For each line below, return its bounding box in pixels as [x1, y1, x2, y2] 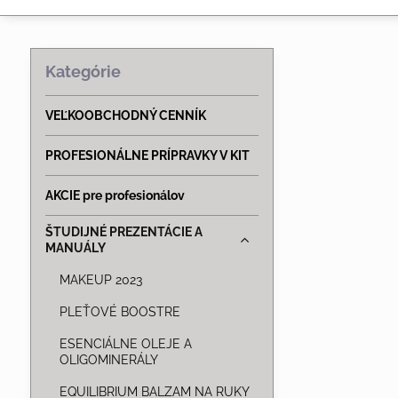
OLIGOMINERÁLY [59, 352, 158, 367]
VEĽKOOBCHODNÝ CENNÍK [44, 107, 206, 123]
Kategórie [44, 61, 121, 81]
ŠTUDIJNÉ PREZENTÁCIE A [44, 224, 203, 239]
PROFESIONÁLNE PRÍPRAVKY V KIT [44, 147, 250, 163]
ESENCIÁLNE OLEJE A [59, 336, 192, 351]
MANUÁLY [44, 240, 106, 255]
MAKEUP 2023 [59, 272, 142, 287]
